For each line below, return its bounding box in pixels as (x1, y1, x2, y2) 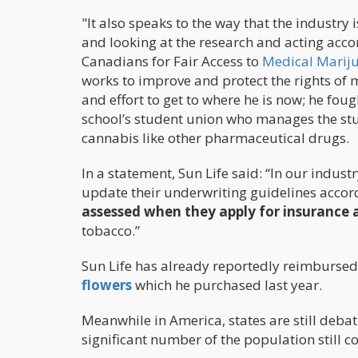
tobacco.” (82, 221, 140, 240)
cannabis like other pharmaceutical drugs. (82, 128, 349, 147)
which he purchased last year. (132, 275, 322, 294)
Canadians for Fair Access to (82, 51, 262, 70)
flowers (82, 275, 132, 294)
